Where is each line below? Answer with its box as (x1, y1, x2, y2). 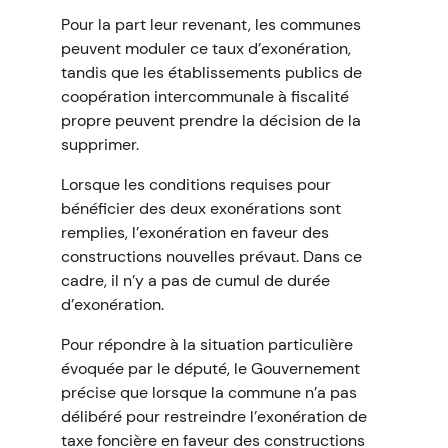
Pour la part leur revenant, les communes (60, 14, 361, 35)
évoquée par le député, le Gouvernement (60, 358, 360, 379)
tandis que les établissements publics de (60, 62, 362, 83)
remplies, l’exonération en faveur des (60, 222, 329, 243)
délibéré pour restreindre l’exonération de (60, 406, 367, 427)
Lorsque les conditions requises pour (60, 174, 331, 195)
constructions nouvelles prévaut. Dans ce (60, 246, 362, 267)
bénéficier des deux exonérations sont (60, 198, 341, 219)
